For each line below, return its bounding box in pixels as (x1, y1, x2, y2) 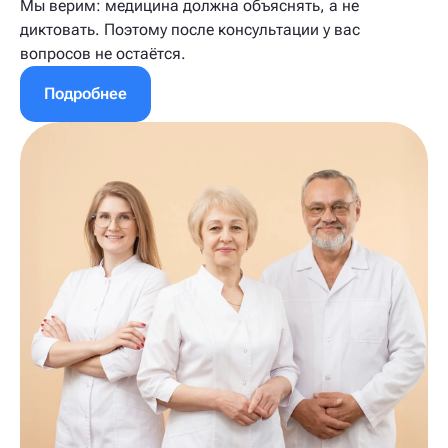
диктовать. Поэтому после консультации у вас (20, 20, 360, 39)
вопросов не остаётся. (20, 44, 186, 63)
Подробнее (44, 84, 127, 103)
